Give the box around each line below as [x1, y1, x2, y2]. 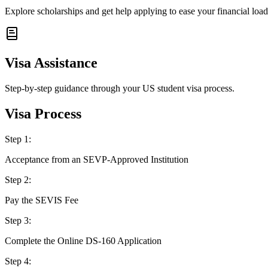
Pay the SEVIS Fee [5, 195, 78, 206]
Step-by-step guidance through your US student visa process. [5, 83, 234, 94]
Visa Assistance [5, 55, 98, 71]
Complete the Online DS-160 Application [5, 236, 162, 246]
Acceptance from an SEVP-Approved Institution [5, 154, 188, 165]
